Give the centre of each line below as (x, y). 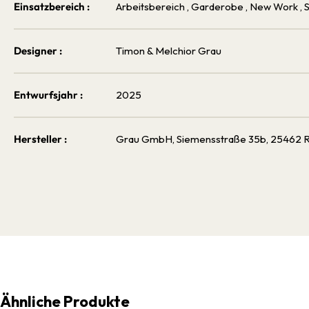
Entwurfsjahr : (48, 95)
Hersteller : (40, 139)
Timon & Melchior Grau (169, 51)
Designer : (38, 51)
